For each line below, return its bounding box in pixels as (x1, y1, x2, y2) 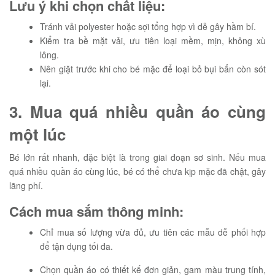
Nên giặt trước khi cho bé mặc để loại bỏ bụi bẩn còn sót (40, 63, 266, 75)
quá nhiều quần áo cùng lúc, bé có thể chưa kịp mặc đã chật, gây (9, 165, 266, 177)
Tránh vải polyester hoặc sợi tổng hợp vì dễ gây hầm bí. (40, 20, 256, 33)
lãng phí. (9, 179, 43, 192)
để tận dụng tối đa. (40, 240, 113, 252)
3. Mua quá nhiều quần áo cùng (9, 100, 266, 123)
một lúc (9, 123, 66, 145)
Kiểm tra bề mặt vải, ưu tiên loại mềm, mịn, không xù (40, 34, 266, 47)
